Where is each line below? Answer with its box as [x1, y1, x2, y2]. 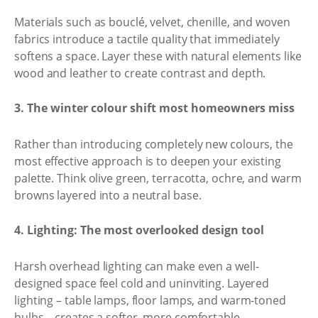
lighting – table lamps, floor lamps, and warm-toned [14, 292, 286, 308]
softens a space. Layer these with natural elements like [14, 48, 302, 64]
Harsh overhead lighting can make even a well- [14, 258, 259, 274]
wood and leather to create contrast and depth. [14, 65, 266, 81]
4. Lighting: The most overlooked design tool [14, 222, 264, 238]
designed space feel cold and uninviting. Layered [14, 275, 270, 291]
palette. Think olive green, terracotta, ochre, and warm [14, 170, 302, 186]
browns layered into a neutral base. [14, 187, 202, 203]
